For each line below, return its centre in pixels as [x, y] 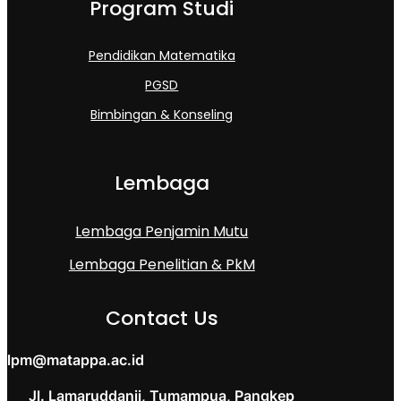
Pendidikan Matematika [162, 55]
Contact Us [162, 318]
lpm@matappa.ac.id [76, 359]
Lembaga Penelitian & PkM [162, 264]
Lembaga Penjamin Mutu [162, 231]
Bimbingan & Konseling [162, 115]
